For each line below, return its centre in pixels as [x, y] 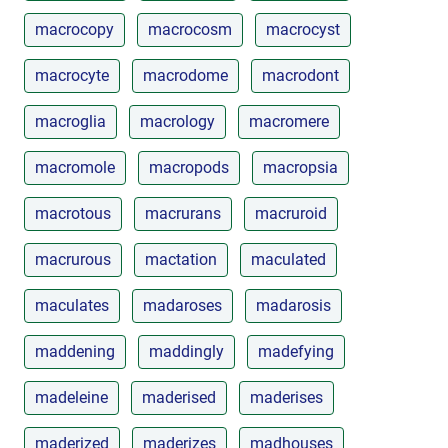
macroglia [70, 121]
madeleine [71, 397]
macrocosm [190, 29]
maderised [179, 397]
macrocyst [303, 29]
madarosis [293, 305]
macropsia [300, 167]
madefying [296, 351]
